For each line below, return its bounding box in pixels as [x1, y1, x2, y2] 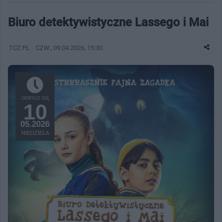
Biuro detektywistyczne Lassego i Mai [8, 15, 209, 29]
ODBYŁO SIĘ [21, 95, 49, 101]
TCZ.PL [9, 44, 30, 52]
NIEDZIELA [21, 129, 49, 136]
